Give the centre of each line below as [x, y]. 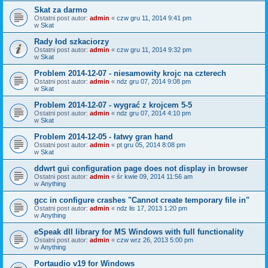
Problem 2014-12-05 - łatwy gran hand [103, 136]
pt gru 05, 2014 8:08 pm [151, 144]
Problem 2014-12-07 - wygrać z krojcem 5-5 [113, 105]
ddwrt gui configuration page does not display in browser [141, 168]
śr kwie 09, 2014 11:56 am [155, 176]
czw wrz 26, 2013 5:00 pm [155, 240]
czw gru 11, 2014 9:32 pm [154, 49]
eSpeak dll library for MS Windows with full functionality [139, 232]
